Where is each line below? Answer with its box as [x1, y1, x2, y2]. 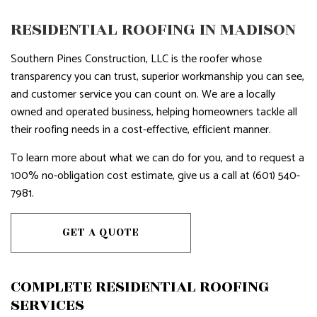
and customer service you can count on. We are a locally [11, 85, 275, 104]
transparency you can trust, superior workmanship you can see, [11, 67, 304, 86]
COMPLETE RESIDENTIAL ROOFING [11, 275, 269, 299]
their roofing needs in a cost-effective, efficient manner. [11, 120, 271, 139]
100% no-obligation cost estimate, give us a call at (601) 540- [11, 166, 300, 185]
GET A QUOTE [62, 224, 139, 241]
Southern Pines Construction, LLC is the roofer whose [11, 50, 262, 69]
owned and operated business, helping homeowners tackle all [11, 103, 297, 122]
